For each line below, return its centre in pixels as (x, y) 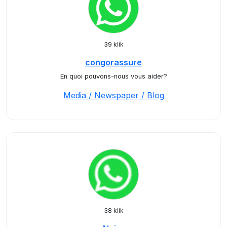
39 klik (113, 44)
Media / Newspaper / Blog (113, 95)
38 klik (113, 211)
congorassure (113, 62)
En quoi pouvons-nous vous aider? (113, 76)
